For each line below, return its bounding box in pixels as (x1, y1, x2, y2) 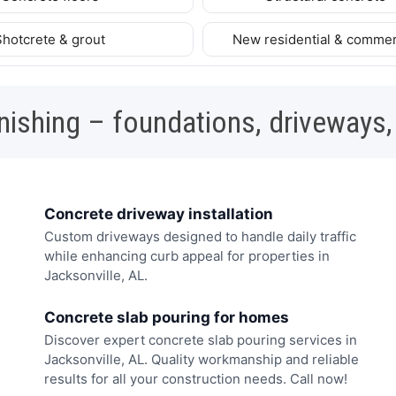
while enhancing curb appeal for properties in (44, 247, 330, 265)
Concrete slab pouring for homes (44, 308, 289, 326)
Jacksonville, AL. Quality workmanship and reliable (44, 350, 359, 368)
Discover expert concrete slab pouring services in (44, 331, 357, 348)
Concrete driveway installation (44, 204, 273, 223)
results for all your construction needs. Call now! (44, 369, 347, 387)
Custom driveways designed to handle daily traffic (44, 228, 356, 246)
